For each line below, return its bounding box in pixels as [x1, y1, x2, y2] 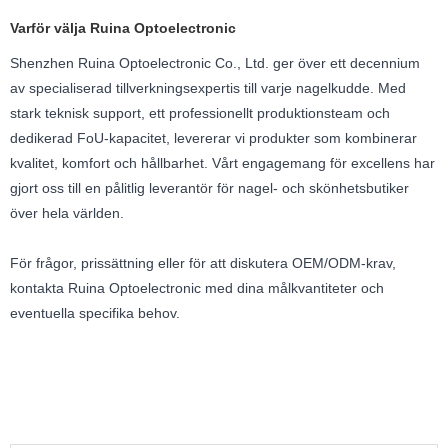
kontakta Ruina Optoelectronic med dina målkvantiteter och [10, 279, 384, 296]
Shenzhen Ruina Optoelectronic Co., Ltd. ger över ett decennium [10, 54, 420, 71]
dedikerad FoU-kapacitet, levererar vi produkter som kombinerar [10, 129, 417, 146]
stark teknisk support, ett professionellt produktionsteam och [10, 104, 390, 121]
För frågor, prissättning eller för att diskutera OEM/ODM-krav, [10, 254, 396, 271]
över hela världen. [10, 204, 124, 221]
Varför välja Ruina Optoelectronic [10, 19, 236, 36]
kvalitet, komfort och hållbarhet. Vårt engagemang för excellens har [10, 154, 435, 171]
